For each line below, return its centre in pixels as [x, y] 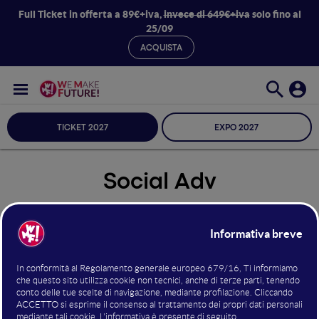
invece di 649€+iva [206, 14]
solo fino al [275, 14]
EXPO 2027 [237, 128]
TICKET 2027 [82, 128]
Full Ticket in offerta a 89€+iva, [91, 14]
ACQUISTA [161, 48]
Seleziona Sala [52, 239]
